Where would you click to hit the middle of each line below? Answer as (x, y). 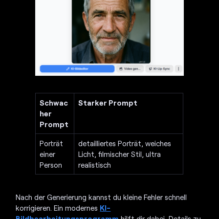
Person (51, 165)
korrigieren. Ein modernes (58, 208)
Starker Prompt (108, 103)
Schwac (54, 103)
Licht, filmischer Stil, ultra (120, 154)
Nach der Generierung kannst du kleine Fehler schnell (101, 197)
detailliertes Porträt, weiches (125, 143)
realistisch (95, 165)
